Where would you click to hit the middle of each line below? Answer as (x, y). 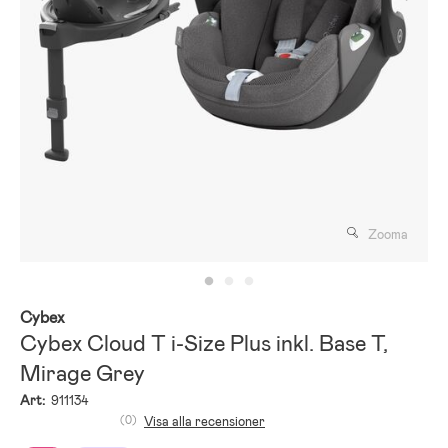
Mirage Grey (82, 374)
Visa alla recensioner (204, 422)
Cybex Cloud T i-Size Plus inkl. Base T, (204, 344)
